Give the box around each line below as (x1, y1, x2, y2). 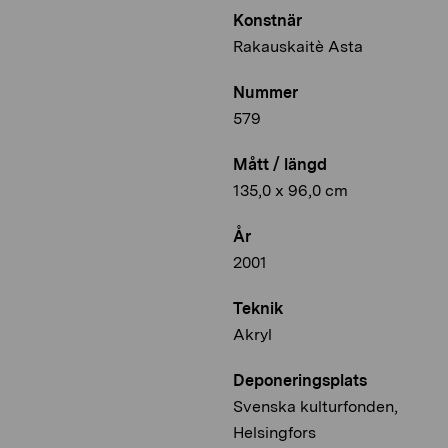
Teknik (233, 299, 283, 319)
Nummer (233, 83, 298, 103)
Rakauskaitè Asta (233, 37, 363, 57)
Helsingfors (233, 423, 316, 443)
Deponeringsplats (233, 371, 367, 391)
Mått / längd (233, 155, 327, 175)
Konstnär (233, 11, 302, 31)
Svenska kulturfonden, (233, 397, 398, 417)
